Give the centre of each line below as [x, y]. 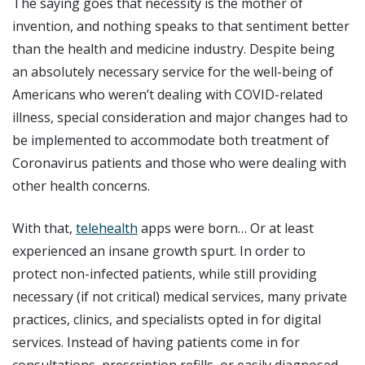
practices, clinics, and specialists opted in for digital [167, 319]
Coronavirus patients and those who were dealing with [179, 163]
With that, [44, 228]
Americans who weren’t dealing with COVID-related [167, 94]
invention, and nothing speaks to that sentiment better [181, 26]
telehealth [107, 228]
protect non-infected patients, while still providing [165, 273]
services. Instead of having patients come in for [156, 342]
